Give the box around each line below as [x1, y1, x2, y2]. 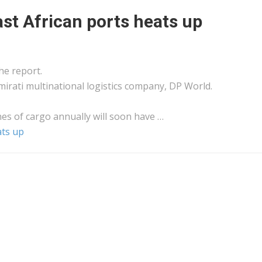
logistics [87, 80, 122, 92]
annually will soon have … [51, 110, 164, 123]
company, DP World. [122, 80, 212, 92]
